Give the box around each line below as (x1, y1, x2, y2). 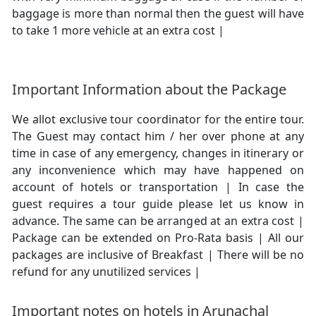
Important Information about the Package (12, 80, 286, 99)
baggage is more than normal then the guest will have (12, 6, 304, 22)
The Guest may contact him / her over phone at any (12, 128, 304, 145)
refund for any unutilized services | (12, 264, 200, 280)
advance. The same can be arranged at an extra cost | (12, 213, 304, 229)
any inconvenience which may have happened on (12, 162, 304, 178)
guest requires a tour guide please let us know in (12, 196, 304, 212)
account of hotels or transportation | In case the (12, 179, 304, 195)
